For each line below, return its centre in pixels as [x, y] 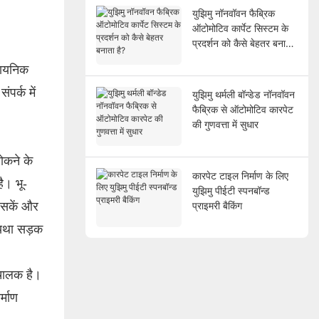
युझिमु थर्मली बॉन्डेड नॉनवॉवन [243, 94]
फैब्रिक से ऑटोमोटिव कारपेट [242, 109]
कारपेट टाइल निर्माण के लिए [240, 175]
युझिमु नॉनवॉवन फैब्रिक [233, 13]
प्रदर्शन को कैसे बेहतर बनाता [242, 43]
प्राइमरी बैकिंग [217, 205]
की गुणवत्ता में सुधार [225, 124]
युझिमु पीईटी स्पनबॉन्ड [231, 190]
